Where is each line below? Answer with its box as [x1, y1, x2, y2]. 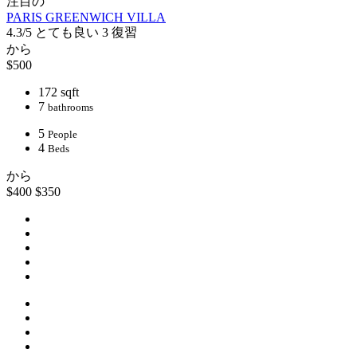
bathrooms [48, 101, 93, 114]
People [48, 128, 77, 141]
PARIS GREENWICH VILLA [6, 10, 166, 25]
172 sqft [38, 85, 79, 100]
